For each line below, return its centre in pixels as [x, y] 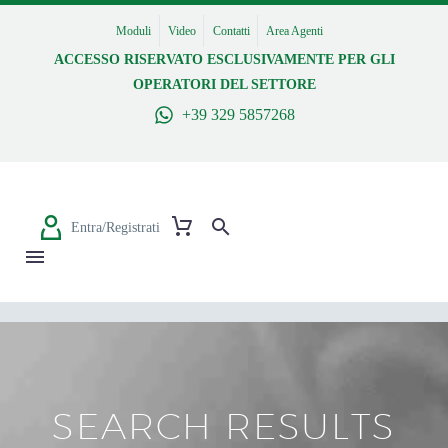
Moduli [134, 31]
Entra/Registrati [115, 227]
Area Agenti [295, 31]
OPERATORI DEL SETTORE [224, 84]
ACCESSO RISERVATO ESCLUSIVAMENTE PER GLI [224, 59]
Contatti [231, 31]
